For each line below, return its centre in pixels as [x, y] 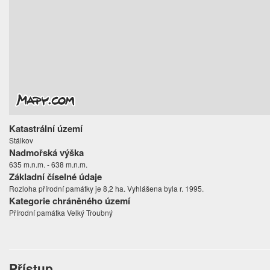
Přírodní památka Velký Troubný [61, 213]
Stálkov [21, 140]
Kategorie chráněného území [70, 201]
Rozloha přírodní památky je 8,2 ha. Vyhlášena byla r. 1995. [107, 189]
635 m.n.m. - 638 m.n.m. [49, 165]
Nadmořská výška [47, 153]
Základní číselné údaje [56, 177]
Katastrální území [46, 129]
